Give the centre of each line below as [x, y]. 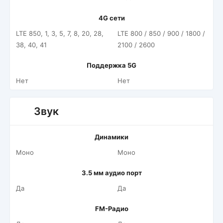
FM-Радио [111, 209]
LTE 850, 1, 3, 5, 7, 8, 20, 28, [60, 33]
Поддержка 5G [111, 65]
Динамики [111, 137]
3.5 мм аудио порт [111, 173]
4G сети [111, 18]
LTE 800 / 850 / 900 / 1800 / [161, 33]
